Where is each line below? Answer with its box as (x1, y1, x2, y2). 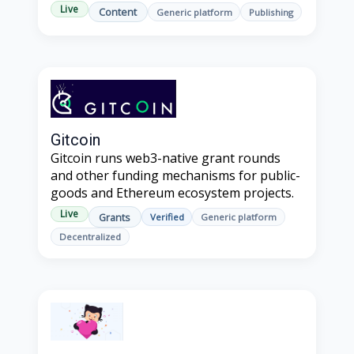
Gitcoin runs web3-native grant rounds (51, 149, 281, 168)
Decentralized (58, 231, 121, 243)
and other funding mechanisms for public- (51, 167, 300, 185)
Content (99, 5, 137, 20)
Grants (99, 209, 131, 224)
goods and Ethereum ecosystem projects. (51, 184, 294, 202)
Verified (149, 211, 184, 224)
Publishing (249, 6, 294, 18)
